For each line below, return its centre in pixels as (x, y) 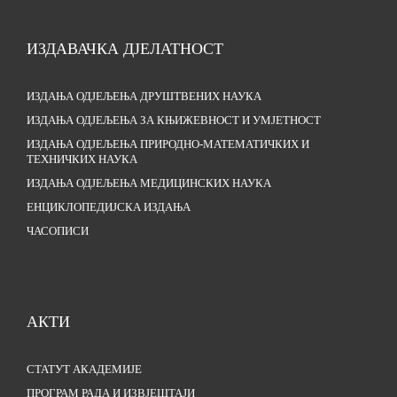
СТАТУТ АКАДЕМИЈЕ (84, 370)
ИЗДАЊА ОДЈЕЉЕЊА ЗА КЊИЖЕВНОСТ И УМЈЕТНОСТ (174, 121)
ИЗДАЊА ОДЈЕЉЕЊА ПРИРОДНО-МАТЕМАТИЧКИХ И (168, 145)
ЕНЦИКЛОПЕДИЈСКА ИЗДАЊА (109, 208)
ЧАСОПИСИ (58, 232)
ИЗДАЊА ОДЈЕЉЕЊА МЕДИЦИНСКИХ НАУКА (149, 184)
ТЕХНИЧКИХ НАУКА (82, 160)
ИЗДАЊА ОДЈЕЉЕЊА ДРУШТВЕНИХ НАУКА (144, 97)
